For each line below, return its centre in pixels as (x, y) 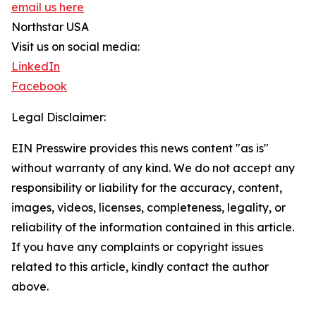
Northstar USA (50, 27)
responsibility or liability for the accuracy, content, (147, 188)
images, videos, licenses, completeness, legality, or (148, 208)
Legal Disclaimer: (59, 117)
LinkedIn (36, 67)
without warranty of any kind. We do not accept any (153, 168)
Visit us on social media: (75, 47)
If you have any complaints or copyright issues (137, 247)
